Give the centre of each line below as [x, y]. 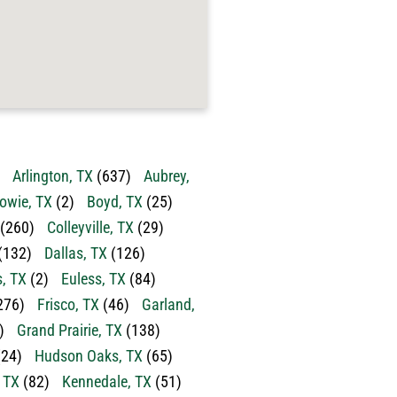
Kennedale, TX [107, 381]
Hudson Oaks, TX [89, 356]
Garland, [168, 304]
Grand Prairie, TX [70, 330]
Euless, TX [93, 279]
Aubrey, [167, 176]
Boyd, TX [115, 202]
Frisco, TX [68, 304]
